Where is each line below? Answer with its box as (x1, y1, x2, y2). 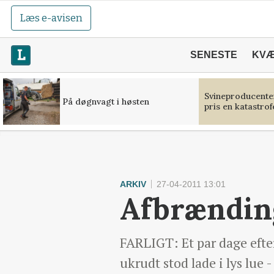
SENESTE (190, 50, 237, 60)
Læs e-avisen (20, 12, 83, 24)
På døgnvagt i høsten (62, 95, 149, 107)
